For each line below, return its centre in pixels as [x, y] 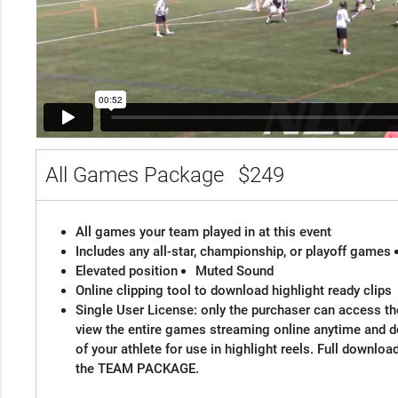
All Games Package [137, 175]
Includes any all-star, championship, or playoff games [233, 252]
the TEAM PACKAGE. [137, 369]
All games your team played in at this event [203, 232]
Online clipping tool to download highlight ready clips [233, 291]
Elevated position [126, 271]
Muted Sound [234, 271]
